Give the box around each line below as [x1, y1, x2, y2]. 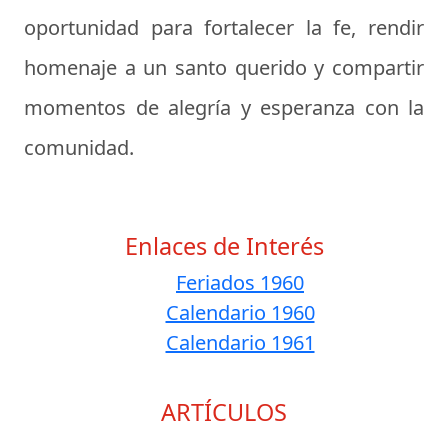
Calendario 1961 [165, 329, 315, 357]
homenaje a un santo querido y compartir [24, 54, 424, 82]
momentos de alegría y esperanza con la [24, 94, 424, 122]
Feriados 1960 [176, 269, 304, 297]
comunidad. [24, 134, 134, 162]
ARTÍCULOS [161, 396, 287, 429]
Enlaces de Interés [124, 230, 324, 263]
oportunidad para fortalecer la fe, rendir [24, 14, 424, 42]
